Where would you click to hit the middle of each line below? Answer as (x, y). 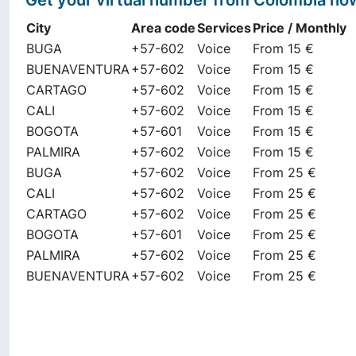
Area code (163, 28)
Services (224, 28)
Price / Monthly (300, 28)
